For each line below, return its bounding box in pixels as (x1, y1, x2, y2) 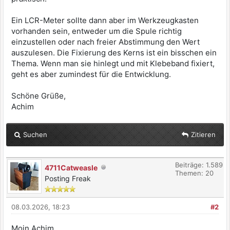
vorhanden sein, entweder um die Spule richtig (11, 26, 182, 36)
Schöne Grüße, (11, 91, 66, 101)
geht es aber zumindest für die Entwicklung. (11, 69, 171, 80)
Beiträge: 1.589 (175, 161, 223, 169)
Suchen (23, 130, 47, 139)
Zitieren (191, 130, 216, 139)
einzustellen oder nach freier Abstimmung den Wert (11, 37, 200, 47)
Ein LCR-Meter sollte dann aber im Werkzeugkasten (11, 15, 199, 26)
